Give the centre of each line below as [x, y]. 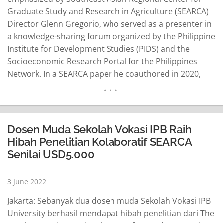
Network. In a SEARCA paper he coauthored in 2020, [104, 74]
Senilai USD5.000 [51, 154]
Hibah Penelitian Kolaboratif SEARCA [100, 142]
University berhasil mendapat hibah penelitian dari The [111, 213]
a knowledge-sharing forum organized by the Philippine [111, 36]
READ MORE [186, 124]
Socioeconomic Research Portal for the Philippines [102, 61]
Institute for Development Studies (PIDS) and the [99, 49]
